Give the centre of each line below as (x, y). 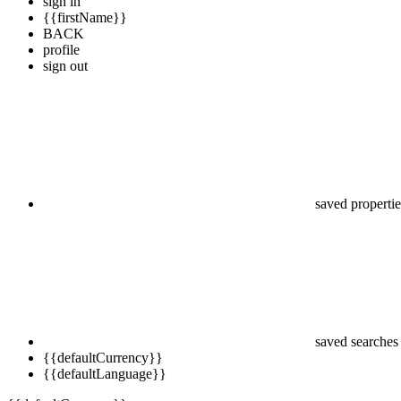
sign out (65, 66)
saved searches (357, 341)
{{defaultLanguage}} (105, 374)
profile (61, 50)
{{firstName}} (85, 17)
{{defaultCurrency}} (103, 358)
